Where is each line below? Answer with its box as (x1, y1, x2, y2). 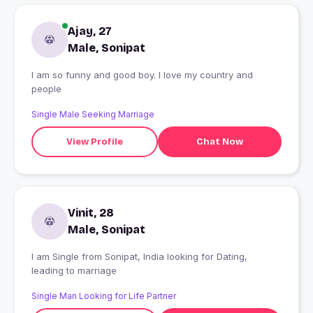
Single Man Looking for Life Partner (31, 291, 176, 302)
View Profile (66, 136, 123, 147)
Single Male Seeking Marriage (31, 109, 154, 120)
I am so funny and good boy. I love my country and (31, 69, 138, 81)
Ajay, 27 (68, 24, 112, 38)
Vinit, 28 (68, 206, 114, 220)
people (31, 83, 61, 95)
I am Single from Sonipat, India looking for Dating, (31, 251, 82, 263)
